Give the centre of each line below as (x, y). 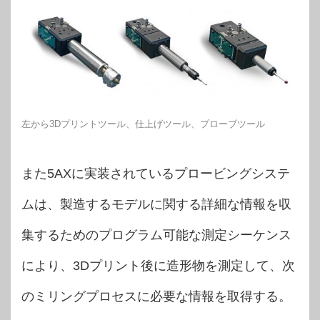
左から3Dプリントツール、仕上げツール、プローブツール (143, 124)
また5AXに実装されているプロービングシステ (156, 173)
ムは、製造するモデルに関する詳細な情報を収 (156, 204)
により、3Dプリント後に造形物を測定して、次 (158, 265)
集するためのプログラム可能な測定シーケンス (156, 235)
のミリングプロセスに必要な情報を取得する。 (156, 296)
